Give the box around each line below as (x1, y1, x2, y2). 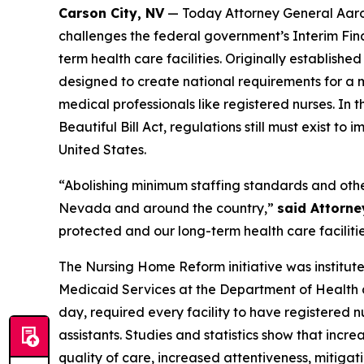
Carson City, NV (58, 5, 164, 21)
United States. (58, 141, 146, 158)
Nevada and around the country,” (58, 200, 277, 216)
